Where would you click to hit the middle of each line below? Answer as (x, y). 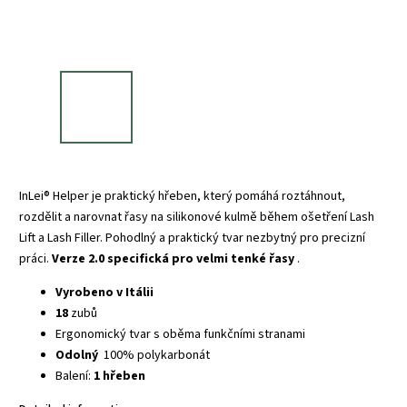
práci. (34, 258)
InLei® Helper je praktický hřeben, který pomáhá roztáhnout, (182, 196)
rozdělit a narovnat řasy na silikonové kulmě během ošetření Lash (197, 217)
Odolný (78, 355)
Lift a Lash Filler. (61, 238)
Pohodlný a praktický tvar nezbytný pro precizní (235, 238)
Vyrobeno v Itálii (104, 292)
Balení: (73, 376)
